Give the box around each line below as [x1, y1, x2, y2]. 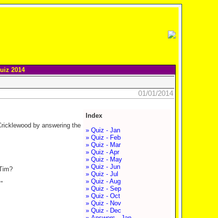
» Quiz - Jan [85, 127, 120, 134]
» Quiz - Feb [85, 134, 121, 141]
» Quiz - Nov [85, 200, 121, 207]
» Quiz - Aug [85, 178, 121, 185]
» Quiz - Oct [85, 192, 120, 200]
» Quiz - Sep [85, 185, 121, 192]
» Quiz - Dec [85, 207, 121, 214]
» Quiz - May [85, 156, 122, 163]
